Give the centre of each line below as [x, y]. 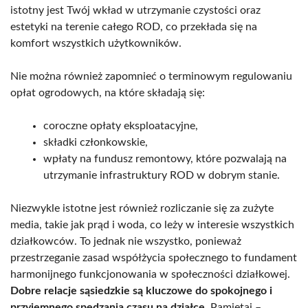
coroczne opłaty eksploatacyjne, [121, 125]
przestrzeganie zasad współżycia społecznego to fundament [154, 257]
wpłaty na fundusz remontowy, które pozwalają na [165, 158]
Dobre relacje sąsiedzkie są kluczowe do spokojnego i [141, 290]
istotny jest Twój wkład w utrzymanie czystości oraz [135, 10]
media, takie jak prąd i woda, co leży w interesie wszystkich [152, 224]
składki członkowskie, [96, 142]
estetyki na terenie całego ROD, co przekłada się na [134, 26]
